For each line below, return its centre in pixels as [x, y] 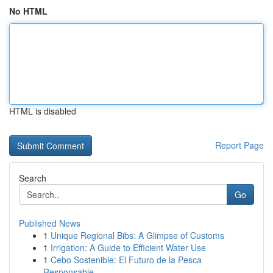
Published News [50, 223]
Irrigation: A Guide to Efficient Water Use [128, 247]
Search [33, 178]
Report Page [239, 145]
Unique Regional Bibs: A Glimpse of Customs [137, 235]
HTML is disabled [43, 111]
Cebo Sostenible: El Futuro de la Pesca [126, 260]
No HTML [28, 11]
